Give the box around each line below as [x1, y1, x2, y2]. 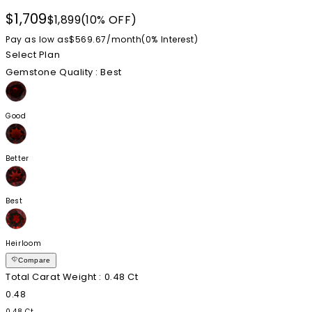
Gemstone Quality [6, 65, 93, 79]
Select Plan [6, 48, 61, 62]
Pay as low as [6, 33, 70, 46]
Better [6, 153, 29, 164]
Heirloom [6, 238, 42, 249]
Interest [160, 33, 194, 46]
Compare [18, 256, 51, 265]
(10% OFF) [80, 12, 137, 29]
